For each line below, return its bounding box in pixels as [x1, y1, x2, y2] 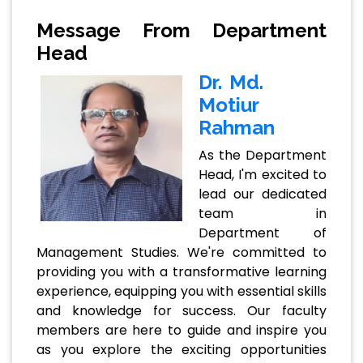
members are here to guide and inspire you [36, 321, 327, 340]
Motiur [199, 93, 258, 117]
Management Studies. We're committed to [36, 243, 327, 263]
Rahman [199, 116, 275, 140]
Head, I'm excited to [199, 165, 327, 185]
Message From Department [36, 19, 327, 43]
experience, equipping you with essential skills [36, 282, 327, 301]
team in [199, 204, 327, 224]
